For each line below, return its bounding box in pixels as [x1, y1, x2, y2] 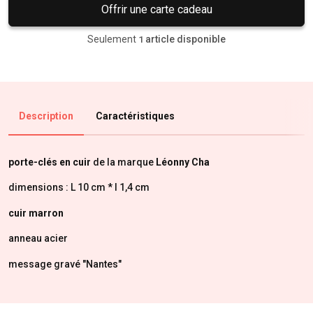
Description [19, 110, 73, 122]
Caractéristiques [96, 110, 175, 122]
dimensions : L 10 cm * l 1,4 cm [8, 182, 150, 193]
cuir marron [8, 207, 64, 219]
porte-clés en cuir [8, 156, 91, 168]
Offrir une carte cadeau [101, 2, 212, 16]
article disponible [145, 33, 226, 45]
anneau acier [8, 233, 68, 244]
